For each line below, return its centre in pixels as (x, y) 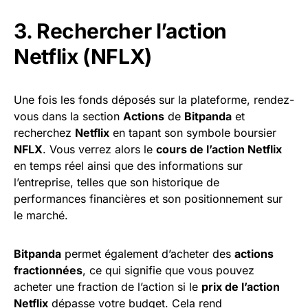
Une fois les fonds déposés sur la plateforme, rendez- (154, 100)
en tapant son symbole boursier (193, 133)
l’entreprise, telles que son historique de (117, 183)
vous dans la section (68, 117)
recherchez (44, 133)
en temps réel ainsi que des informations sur (128, 166)
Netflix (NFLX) (83, 57)
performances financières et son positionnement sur (148, 199)
